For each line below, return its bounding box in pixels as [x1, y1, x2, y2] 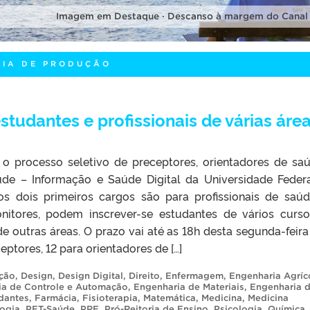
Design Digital [58, 270, 123, 281]
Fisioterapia [82, 292, 138, 303]
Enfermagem [165, 270, 224, 281]
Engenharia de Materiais [134, 281, 244, 292]
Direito [129, 270, 160, 281]
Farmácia [35, 292, 77, 303]
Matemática [143, 292, 196, 303]
